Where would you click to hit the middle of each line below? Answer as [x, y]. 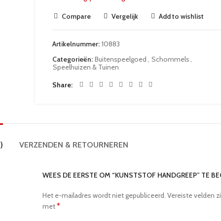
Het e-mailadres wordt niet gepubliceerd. [104, 195]
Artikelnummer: [77, 44]
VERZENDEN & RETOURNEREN [74, 145]
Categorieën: [73, 59]
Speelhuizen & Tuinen [86, 67]
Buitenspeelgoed [121, 59]
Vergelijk [125, 16]
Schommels [170, 59]
